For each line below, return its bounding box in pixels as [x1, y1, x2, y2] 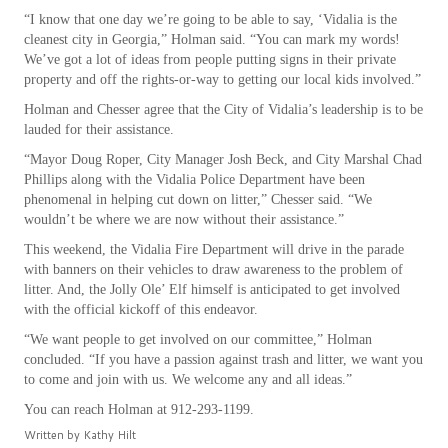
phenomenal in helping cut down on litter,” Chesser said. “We [23, 192, 372, 208]
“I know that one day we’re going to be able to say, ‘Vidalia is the [23, 12, 397, 28]
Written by [23, 427, 83, 444]
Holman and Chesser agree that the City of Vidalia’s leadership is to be [23, 102, 423, 118]
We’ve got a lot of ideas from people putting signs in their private [23, 52, 396, 68]
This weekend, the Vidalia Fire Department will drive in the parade [23, 242, 404, 258]
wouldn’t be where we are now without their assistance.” [23, 212, 344, 228]
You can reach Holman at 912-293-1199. [23, 402, 254, 418]
